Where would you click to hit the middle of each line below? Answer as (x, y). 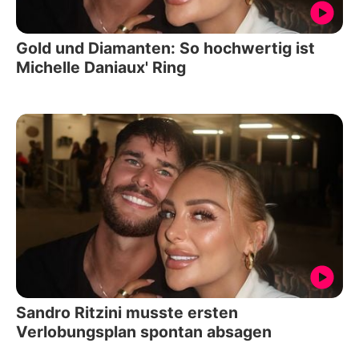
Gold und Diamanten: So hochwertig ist (165, 48)
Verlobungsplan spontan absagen (144, 331)
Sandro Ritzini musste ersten (127, 312)
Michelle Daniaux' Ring (101, 68)
